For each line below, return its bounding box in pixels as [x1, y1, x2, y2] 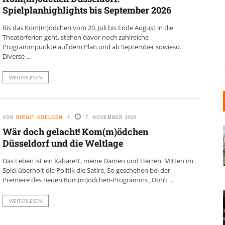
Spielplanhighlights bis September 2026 [2, 4, 171, 16]
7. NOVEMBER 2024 [85, 113, 137, 121]
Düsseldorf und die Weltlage [2, 137, 123, 149]
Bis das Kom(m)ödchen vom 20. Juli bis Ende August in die [2, 23, 173, 32]
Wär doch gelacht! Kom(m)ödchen [2, 125, 148, 138]
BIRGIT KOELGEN [16, 113, 63, 121]
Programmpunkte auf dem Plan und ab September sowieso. [2, 42, 181, 51]
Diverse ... [2, 52, 31, 61]
